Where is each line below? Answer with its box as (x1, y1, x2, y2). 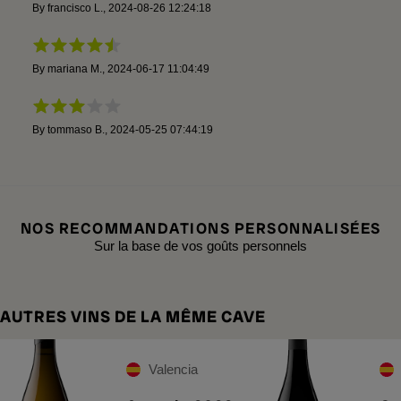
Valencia (149, 361, 198, 377)
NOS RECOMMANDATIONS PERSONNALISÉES (20, 218, 381, 238)
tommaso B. (47, 123, 105, 136)
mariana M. (47, 62, 102, 75)
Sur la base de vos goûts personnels (94, 237, 307, 253)
